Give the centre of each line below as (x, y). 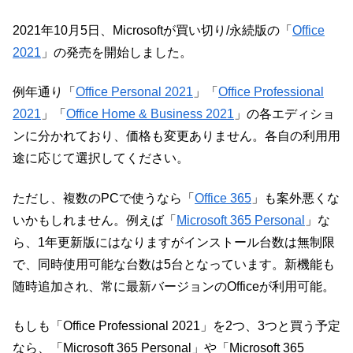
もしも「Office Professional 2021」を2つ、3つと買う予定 (176, 326)
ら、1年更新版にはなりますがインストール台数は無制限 (174, 242)
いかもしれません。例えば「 (95, 220)
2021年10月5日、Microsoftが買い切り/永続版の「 (152, 30)
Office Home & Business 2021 (150, 114)
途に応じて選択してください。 (101, 158)
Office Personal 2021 (134, 92)
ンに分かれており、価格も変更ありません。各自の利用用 (176, 136)
